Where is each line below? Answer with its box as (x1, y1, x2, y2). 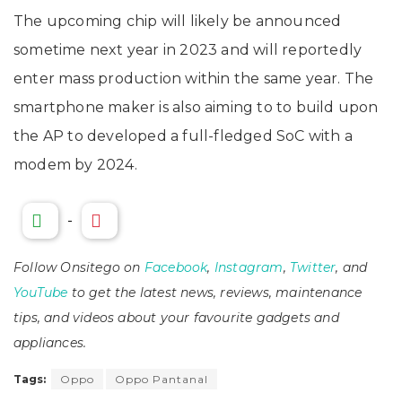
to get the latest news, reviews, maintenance (67, 284, 363, 301)
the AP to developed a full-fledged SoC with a (13, 127, 354, 145)
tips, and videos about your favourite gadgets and (13, 310, 339, 327)
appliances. (13, 335, 87, 352)
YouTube (13, 284, 68, 301)
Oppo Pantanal (115, 372, 208, 387)
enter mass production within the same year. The (13, 70, 374, 88)
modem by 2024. (13, 156, 137, 174)
